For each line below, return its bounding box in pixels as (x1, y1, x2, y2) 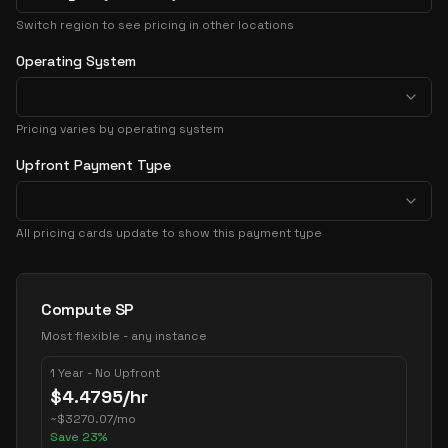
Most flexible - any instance (41, 328, 207, 344)
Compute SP (41, 299, 134, 320)
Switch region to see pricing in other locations (16, 17, 294, 33)
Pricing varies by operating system (16, 121, 224, 137)
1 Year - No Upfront (50, 365, 160, 381)
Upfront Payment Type (16, 156, 171, 174)
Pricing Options (15, 273, 134, 294)
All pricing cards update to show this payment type (16, 225, 322, 241)
